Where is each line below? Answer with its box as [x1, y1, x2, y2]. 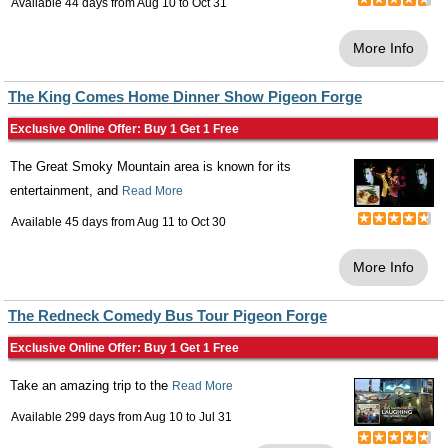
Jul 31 [199, 410, 232, 425]
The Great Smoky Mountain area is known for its [10, 159, 291, 175]
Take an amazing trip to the [10, 378, 172, 394]
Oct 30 [191, 215, 226, 230]
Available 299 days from [11, 410, 144, 425]
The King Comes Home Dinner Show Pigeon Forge [8, 88, 362, 106]
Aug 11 [137, 215, 175, 230]
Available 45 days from [11, 215, 137, 230]
